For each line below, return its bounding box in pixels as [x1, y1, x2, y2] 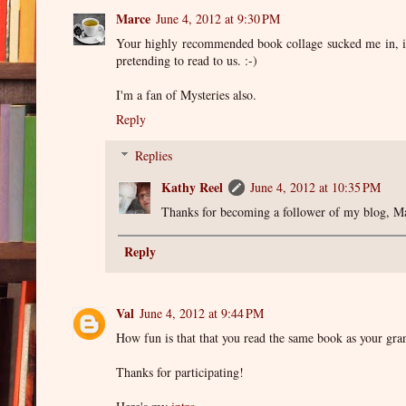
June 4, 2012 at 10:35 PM [250, 178, 381, 196]
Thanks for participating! [116, 363, 244, 382]
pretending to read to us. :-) [116, 51, 257, 69]
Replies [135, 146, 173, 164]
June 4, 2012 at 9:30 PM [156, 9, 280, 27]
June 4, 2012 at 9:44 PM [140, 304, 264, 323]
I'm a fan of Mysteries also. [116, 85, 256, 103]
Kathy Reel [161, 177, 223, 197]
